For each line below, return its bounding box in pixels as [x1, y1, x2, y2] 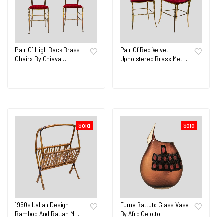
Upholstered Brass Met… [120, 54, 187, 62]
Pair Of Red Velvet [120, 45, 168, 54]
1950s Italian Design [15, 200, 69, 209]
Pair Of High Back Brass [15, 45, 80, 54]
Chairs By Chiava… [15, 54, 66, 62]
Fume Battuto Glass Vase [120, 200, 189, 209]
